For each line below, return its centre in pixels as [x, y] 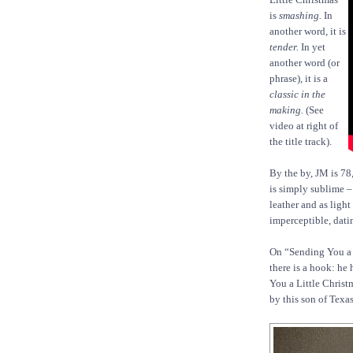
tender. [284, 47]
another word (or [305, 63]
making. [286, 110]
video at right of [304, 126]
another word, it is [308, 32]
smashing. [300, 16]
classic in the [297, 95]
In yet [312, 47]
